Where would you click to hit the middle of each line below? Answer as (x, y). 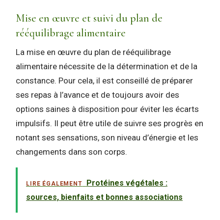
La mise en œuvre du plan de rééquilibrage (93, 52)
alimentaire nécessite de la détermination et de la (107, 66)
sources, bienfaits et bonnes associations (104, 197)
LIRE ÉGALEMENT (54, 184)
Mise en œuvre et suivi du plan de (89, 18)
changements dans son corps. (71, 151)
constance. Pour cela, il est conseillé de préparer (104, 80)
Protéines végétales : (127, 183)
